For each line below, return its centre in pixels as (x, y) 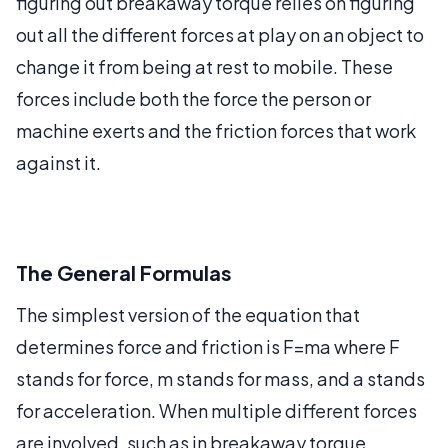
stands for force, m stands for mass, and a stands (220, 378)
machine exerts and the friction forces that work (216, 130)
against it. (58, 162)
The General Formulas (124, 272)
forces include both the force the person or (193, 98)
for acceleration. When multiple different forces (216, 410)
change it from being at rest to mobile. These (204, 66)
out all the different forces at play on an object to (220, 34)
